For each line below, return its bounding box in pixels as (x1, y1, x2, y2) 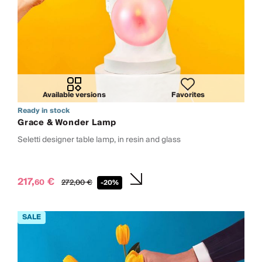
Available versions (43, 88, 106, 101)
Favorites (171, 88, 205, 101)
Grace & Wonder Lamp (18, 115, 117, 130)
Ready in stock (18, 104, 70, 117)
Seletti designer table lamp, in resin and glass (18, 132, 181, 146)
